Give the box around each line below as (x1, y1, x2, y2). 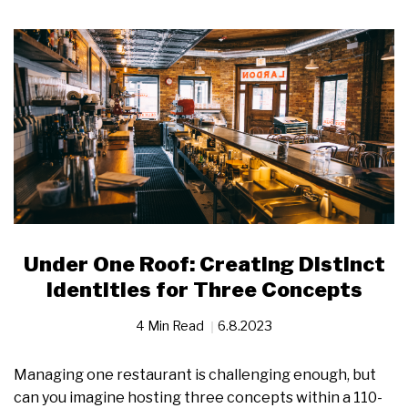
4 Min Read (136, 318, 207, 334)
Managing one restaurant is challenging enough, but (14, 366, 376, 384)
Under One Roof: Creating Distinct (23, 251, 385, 278)
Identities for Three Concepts (46, 277, 362, 303)
